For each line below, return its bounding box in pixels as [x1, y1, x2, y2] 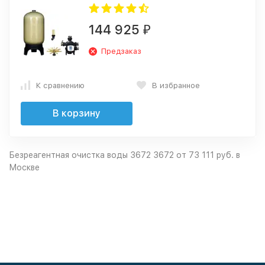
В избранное [152, 80, 200, 90]
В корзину [53, 108, 101, 119]
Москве [9, 163, 40, 172]
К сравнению [36, 80, 85, 90]
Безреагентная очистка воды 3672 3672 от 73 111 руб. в [9, 150, 240, 160]
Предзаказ [101, 47, 141, 56]
